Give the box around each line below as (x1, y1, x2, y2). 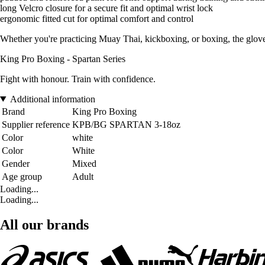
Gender (2, 158, 30, 169)
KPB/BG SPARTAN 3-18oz (72, 119, 180, 130)
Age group (2, 171, 42, 182)
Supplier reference (2, 119, 70, 130)
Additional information (9, 93, 95, 104)
